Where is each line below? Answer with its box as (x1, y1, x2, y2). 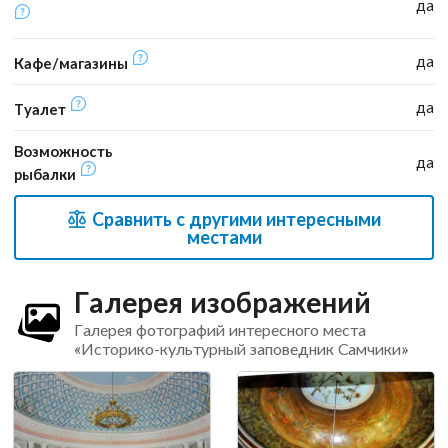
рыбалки (14, 165, 80, 183)
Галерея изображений (73, 284, 371, 319)
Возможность (14, 142, 113, 161)
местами (186, 225, 262, 248)
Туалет (14, 100, 70, 118)
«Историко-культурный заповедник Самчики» (73, 338, 408, 358)
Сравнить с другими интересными (88, 207, 382, 230)
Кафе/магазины (14, 54, 132, 72)
